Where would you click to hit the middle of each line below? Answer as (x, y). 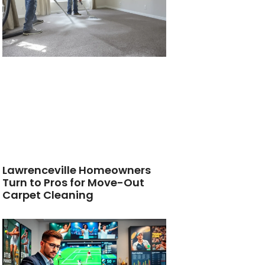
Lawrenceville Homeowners (77, 170)
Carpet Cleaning (48, 195)
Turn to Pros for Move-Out (74, 183)
